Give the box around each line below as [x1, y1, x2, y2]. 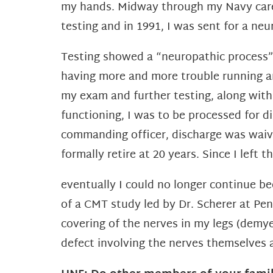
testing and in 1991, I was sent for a [61, 17, 251, 38]
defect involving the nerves [61, 234, 207, 255]
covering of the [61, 214, 143, 235]
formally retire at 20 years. [61, 145, 202, 166]
